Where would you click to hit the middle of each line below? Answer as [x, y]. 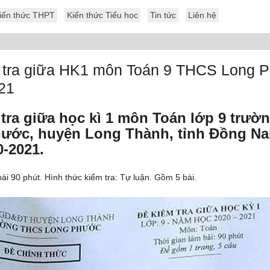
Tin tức [163, 15]
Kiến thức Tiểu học [102, 15]
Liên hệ [202, 15]
